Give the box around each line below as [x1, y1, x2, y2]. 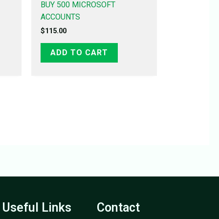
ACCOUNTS [40, 12, 80, 22]
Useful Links [2, 200, 71, 215]
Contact [97, 200, 140, 215]
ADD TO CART [50, 47, 108, 57]
